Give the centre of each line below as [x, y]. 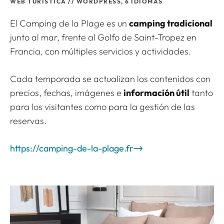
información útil [156, 93]
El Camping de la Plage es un [69, 23]
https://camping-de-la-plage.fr [72, 148]
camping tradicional [171, 23]
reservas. [28, 121]
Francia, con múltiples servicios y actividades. [100, 51]
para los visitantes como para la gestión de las [102, 107]
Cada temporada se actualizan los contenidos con [110, 79]
